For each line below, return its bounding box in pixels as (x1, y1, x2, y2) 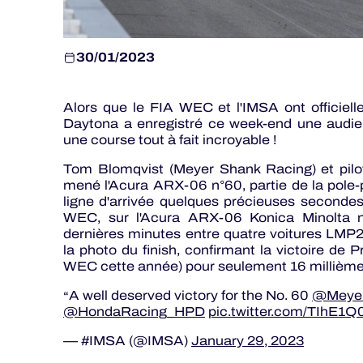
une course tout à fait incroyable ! (63, 130, 276, 150)
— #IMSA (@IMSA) (63, 331, 191, 351)
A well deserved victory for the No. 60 (69, 286, 312, 305)
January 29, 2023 (191, 331, 304, 351)
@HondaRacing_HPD (63, 302, 205, 322)
